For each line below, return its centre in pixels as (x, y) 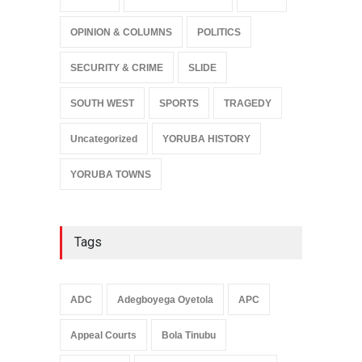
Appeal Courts (103, 336)
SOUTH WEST (102, 104)
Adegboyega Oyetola (165, 300)
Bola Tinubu (189, 336)
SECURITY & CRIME (117, 68)
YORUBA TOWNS (111, 175)
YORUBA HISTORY (206, 139)
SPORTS (179, 104)
